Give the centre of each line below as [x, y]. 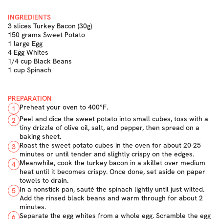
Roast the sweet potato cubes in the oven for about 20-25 [110, 145]
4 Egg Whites [28, 52]
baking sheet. [40, 136]
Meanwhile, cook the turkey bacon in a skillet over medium [112, 163]
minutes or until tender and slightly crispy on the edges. [107, 154]
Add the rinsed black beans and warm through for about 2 [111, 198]
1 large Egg [25, 44]
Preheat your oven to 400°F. [64, 107]
